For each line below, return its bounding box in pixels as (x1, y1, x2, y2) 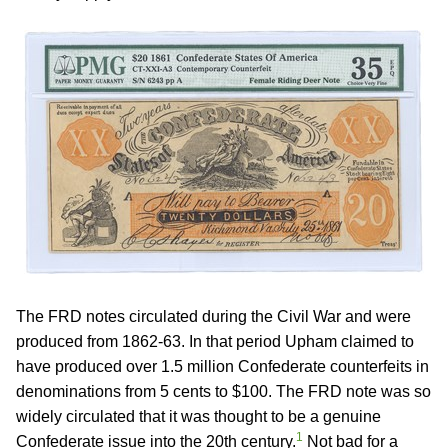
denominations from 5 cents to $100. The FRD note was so (16, 383, 431, 400)
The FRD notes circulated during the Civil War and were (16, 308, 411, 325)
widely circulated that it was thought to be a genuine (16, 408, 381, 425)
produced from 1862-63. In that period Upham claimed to (16, 333, 414, 350)
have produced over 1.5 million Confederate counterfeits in (16, 358, 429, 375)
